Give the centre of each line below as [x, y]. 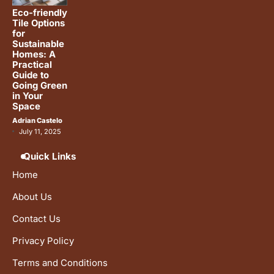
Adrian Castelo [37, 121]
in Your [28, 96]
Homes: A [34, 55]
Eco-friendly [40, 13]
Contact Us [36, 219]
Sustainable [38, 44]
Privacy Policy [43, 241]
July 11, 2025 [40, 132]
